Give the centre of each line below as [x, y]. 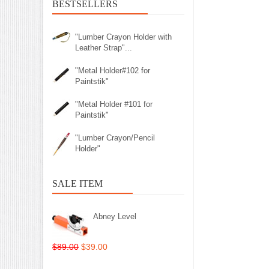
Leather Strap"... [104, 48]
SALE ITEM [77, 183]
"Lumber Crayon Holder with [123, 37]
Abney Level [115, 216]
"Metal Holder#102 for [113, 71]
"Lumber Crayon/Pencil [115, 138]
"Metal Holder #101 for [114, 104]
